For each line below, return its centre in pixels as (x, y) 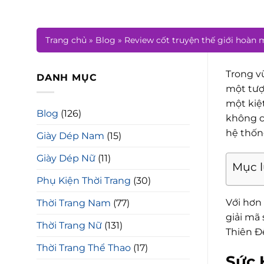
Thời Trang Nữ (69, 225)
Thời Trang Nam (74, 203)
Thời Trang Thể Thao (84, 247)
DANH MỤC (67, 77)
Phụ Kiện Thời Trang (84, 180)
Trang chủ (66, 40)
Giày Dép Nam (70, 136)
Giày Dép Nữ (66, 158)
